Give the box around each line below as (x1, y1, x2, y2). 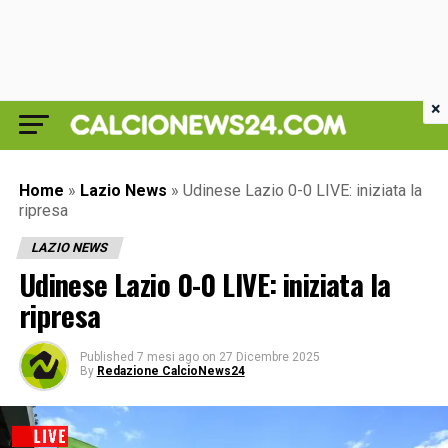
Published (79, 350, 134, 364)
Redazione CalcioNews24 (96, 364, 245, 378)
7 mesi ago (136, 350, 199, 364)
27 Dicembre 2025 (218, 350, 320, 364)
